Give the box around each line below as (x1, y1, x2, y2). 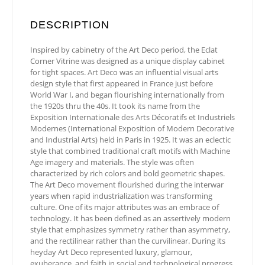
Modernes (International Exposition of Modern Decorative (30, 123, 234, 134)
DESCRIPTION (30, 19, 109, 31)
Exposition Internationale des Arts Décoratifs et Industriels (30, 112, 235, 122)
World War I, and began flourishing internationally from (30, 89, 224, 100)
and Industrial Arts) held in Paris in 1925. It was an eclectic (30, 134, 231, 145)
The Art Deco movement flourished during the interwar (30, 179, 224, 190)
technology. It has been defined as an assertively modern (30, 213, 231, 224)
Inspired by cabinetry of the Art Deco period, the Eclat (30, 44, 218, 55)
